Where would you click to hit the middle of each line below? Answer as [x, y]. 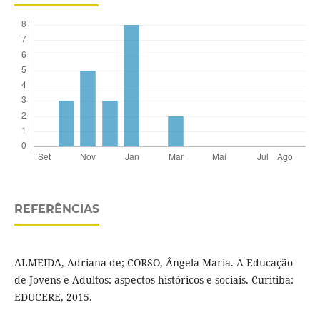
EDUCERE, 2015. [53, 297]
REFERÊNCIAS [56, 209]
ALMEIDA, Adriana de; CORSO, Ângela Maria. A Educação [153, 263]
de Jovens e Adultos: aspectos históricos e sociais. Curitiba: [154, 280]
